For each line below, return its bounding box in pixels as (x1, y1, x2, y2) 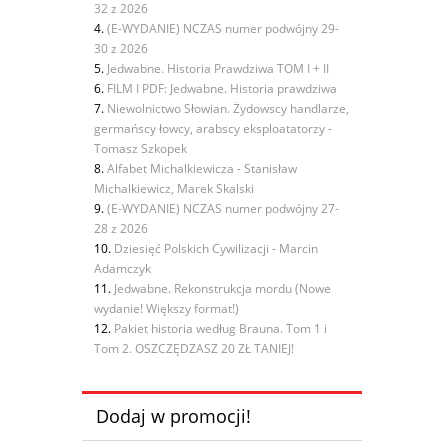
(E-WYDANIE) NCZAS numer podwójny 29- (107, 19, 339, 37)
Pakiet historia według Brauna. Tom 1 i (114, 319, 327, 337)
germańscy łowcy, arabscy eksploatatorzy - (94, 119, 332, 137)
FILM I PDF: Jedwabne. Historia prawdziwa (107, 79, 337, 97)
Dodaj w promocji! (95, 404, 251, 429)
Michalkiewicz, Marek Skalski (94, 179, 254, 197)
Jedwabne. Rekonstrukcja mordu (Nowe (114, 279, 331, 297)
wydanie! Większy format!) (94, 299, 239, 317)
